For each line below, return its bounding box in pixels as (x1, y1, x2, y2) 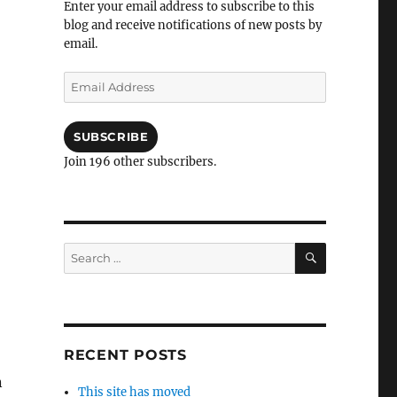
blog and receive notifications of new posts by (63, 18, 322, 33)
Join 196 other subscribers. (63, 154, 216, 169)
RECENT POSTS (63, 346, 187, 363)
